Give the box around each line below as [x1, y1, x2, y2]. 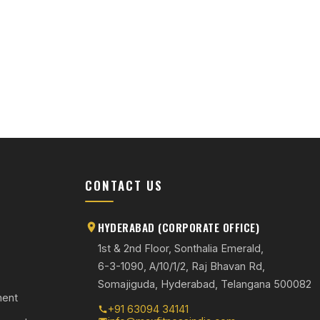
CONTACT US [85, 176, 164, 194]
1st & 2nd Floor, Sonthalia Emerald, [98, 242, 264, 254]
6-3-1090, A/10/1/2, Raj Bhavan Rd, [98, 260, 266, 272]
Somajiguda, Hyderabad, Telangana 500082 [98, 278, 312, 290]
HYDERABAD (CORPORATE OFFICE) [98, 219, 260, 235]
